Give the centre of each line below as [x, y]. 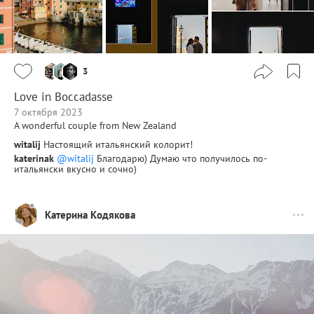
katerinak [34, 158]
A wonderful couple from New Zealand [95, 125]
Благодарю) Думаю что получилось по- [180, 158]
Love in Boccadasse [63, 96]
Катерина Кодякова [90, 215]
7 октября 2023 [48, 112]
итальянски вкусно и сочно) [75, 169]
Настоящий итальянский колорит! [118, 144]
